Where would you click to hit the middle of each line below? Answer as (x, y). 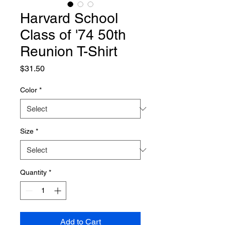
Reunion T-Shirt (69, 51)
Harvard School (69, 18)
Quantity (33, 172)
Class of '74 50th (73, 35)
